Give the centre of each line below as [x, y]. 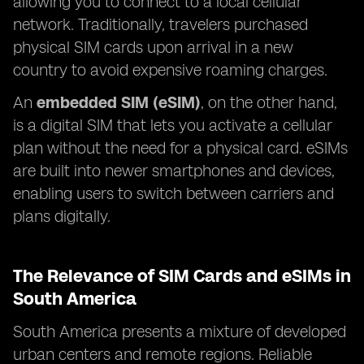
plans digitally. [62, 216]
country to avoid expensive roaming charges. [170, 70]
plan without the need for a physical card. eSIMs [180, 148]
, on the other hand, [269, 102]
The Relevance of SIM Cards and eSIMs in [182, 276]
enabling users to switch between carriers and [173, 193]
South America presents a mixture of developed [180, 331]
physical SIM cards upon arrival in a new [153, 47]
